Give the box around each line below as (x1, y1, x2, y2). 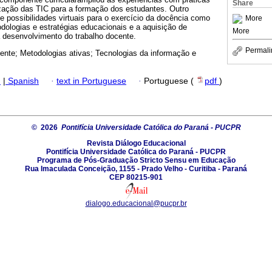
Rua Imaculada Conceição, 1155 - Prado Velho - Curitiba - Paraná (25, 164, 247, 173)
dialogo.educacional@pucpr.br (85, 199, 187, 208)
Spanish (5, 76, 39, 86)
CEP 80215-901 (109, 172, 163, 182)
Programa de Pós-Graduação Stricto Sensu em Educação (36, 155, 236, 165)
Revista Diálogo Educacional (86, 138, 186, 148)
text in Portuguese (56, 76, 126, 86)
